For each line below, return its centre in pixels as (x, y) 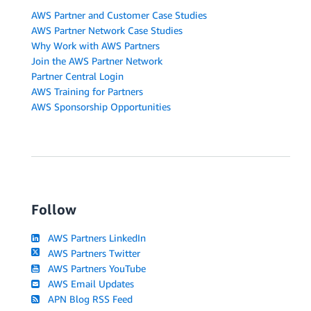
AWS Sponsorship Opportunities (101, 106)
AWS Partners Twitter (92, 253)
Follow (54, 209)
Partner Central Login (77, 76)
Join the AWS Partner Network (97, 60)
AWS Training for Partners (87, 91)
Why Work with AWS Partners (95, 45)
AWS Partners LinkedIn (94, 237)
